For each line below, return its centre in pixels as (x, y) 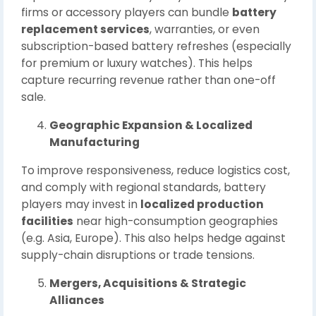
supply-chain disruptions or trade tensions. (138, 255)
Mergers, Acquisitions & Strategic (148, 283)
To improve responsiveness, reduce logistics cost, (156, 170)
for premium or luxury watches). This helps (137, 63)
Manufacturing (95, 142)
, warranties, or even (205, 29)
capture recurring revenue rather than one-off (148, 80)
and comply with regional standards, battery (144, 187)
